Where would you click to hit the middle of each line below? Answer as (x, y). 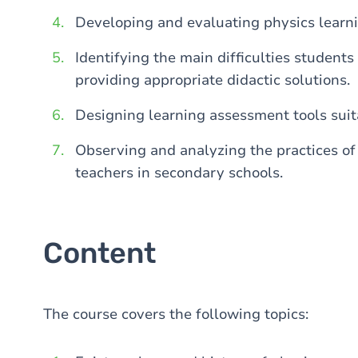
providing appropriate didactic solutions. (213, 80)
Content (99, 253)
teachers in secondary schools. (179, 173)
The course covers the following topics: (176, 314)
